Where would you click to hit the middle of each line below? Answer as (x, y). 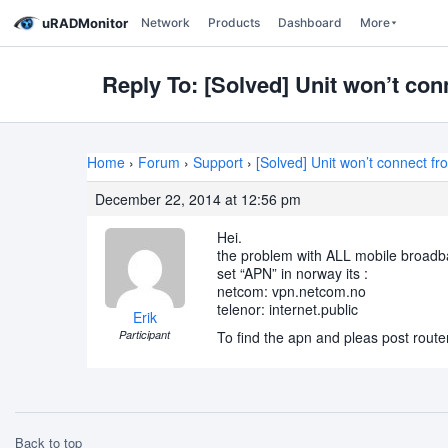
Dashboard (310, 22)
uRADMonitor (85, 22)
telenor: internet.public (287, 309)
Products (234, 22)
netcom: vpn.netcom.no (291, 291)
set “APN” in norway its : (292, 273)
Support (218, 162)
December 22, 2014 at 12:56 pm (198, 199)
